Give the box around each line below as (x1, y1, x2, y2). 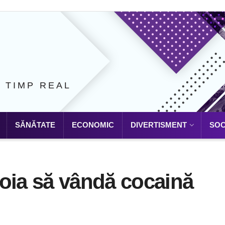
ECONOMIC (72, 121, 114, 129)
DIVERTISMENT (131, 121, 187, 129)
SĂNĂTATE (15, 121, 55, 129)
